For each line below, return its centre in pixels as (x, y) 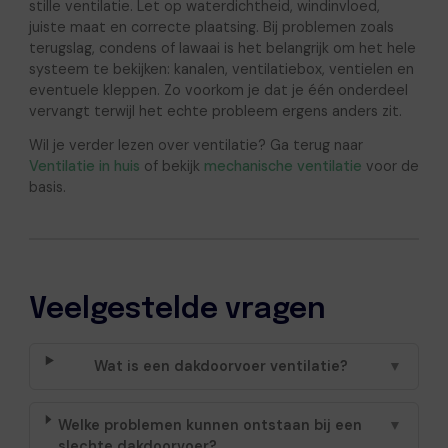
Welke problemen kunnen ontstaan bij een (210, 424)
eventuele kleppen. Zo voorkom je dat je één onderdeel (218, 89)
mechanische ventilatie (282, 165)
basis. (47, 186)
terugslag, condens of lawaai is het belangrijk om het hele (222, 47)
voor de (390, 165)
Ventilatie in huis (84, 165)
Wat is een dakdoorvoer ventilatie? (220, 365)
